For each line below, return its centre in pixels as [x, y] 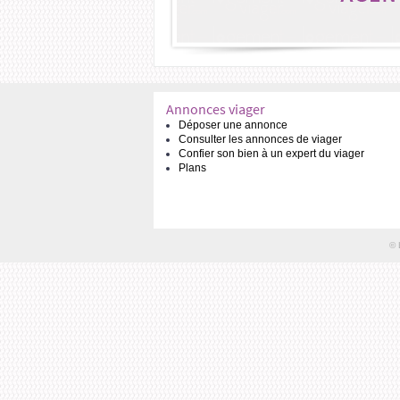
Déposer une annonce [233, 125]
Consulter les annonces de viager [260, 139]
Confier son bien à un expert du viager [271, 154]
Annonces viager [216, 109]
